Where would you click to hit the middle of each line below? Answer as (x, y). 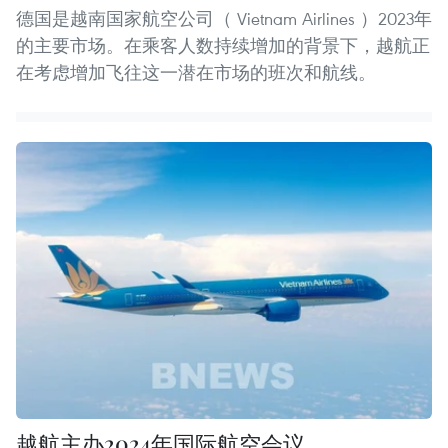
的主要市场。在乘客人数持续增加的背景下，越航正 (223, 45)
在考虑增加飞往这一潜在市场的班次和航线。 (196, 72)
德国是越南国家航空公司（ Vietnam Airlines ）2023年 (224, 18)
